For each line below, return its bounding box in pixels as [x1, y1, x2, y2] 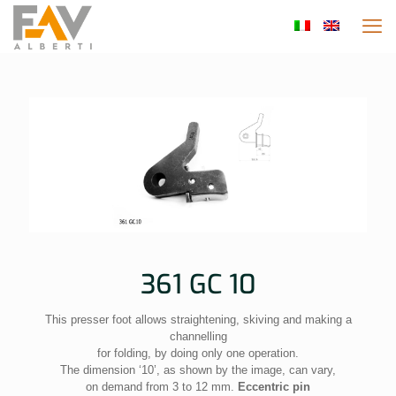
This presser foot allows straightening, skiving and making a [44, 312, 352, 326]
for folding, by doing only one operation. [97, 346, 299, 360]
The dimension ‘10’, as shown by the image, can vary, [60, 362, 336, 377]
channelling [169, 329, 227, 343]
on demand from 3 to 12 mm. [86, 379, 238, 393]
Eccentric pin [238, 379, 310, 393]
